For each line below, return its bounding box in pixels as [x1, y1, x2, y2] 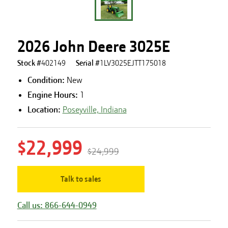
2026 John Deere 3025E [17, 37, 170, 56]
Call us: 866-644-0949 [17, 200, 97, 210]
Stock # [17, 59, 41, 68]
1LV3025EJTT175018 [99, 59, 166, 68]
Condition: [27, 75, 65, 85]
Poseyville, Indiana [62, 104, 127, 115]
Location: [27, 104, 61, 115]
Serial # [75, 59, 100, 68]
